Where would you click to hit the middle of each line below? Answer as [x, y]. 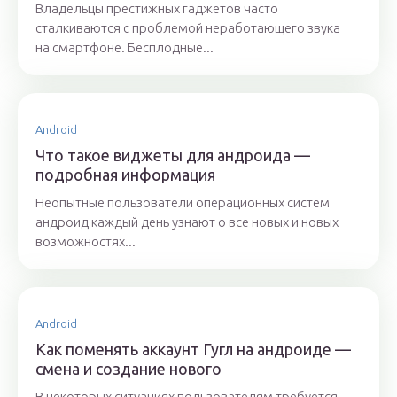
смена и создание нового [128, 369]
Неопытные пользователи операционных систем [183, 203]
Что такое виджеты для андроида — [173, 156]
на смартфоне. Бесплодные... [125, 48]
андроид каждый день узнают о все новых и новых [187, 222]
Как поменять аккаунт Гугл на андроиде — [193, 350]
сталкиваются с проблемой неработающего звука [188, 28]
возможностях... [86, 242]
